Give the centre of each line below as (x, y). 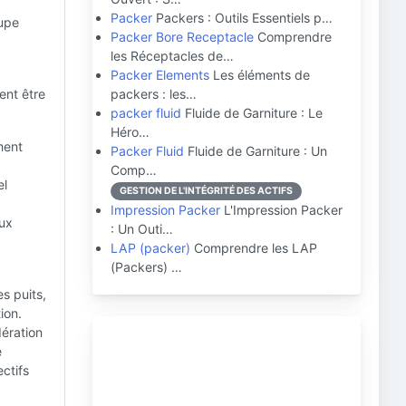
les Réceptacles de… (172, 56)
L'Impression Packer (281, 210)
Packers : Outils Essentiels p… (242, 18)
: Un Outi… (142, 229)
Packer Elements (160, 75)
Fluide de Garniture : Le (252, 113)
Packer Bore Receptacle (182, 37)
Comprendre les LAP (254, 248)
